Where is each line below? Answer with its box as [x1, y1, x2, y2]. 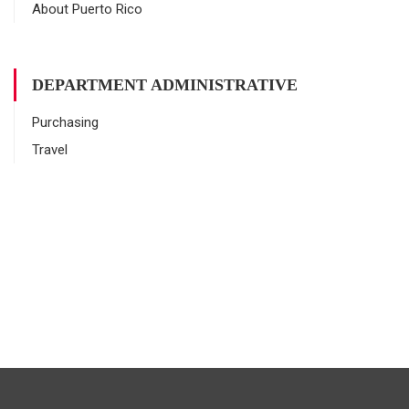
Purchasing [32, 114, 99, 131]
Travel [32, 142, 68, 158]
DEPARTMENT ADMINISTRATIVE [32, 76, 298, 94]
